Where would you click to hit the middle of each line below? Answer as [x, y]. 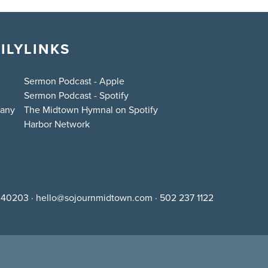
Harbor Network [57, 124]
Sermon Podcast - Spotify [76, 95]
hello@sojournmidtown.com [94, 198]
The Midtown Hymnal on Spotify [91, 110]
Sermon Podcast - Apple [74, 81]
